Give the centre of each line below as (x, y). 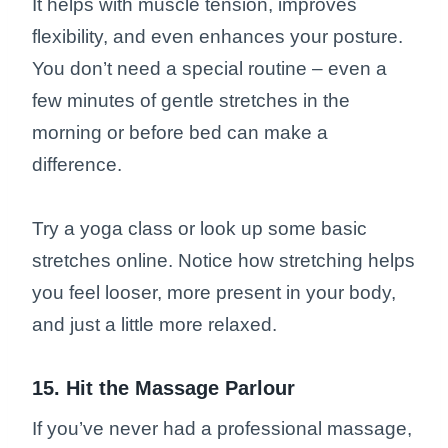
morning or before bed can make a (180, 133)
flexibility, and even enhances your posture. (217, 37)
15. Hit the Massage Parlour (163, 388)
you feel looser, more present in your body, (214, 293)
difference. (79, 165)
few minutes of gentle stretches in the (191, 101)
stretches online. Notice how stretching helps (223, 261)
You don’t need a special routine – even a (209, 69)
